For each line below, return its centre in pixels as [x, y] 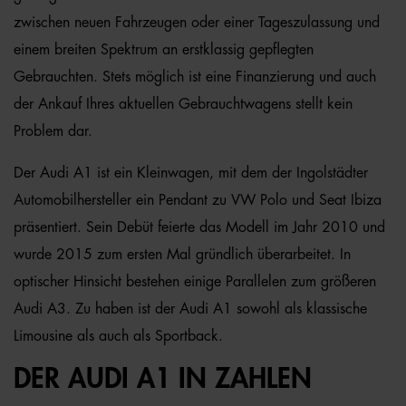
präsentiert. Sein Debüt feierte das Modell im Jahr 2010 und [199, 227]
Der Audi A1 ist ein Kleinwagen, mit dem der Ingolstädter [191, 173]
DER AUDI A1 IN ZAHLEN [163, 379]
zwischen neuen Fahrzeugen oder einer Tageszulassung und [197, 23]
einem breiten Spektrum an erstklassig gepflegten [164, 50]
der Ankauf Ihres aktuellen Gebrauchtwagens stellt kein [183, 104]
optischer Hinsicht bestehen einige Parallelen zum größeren [195, 282]
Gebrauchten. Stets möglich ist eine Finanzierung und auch [195, 77]
